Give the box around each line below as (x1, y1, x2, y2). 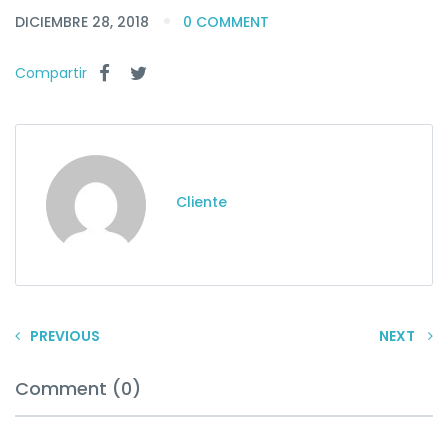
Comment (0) (15, 375, 141, 401)
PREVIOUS (30, 325, 100, 346)
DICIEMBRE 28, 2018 (15, 11, 153, 32)
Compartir (15, 62, 91, 83)
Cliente (176, 191, 227, 212)
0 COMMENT (183, 11, 269, 32)
